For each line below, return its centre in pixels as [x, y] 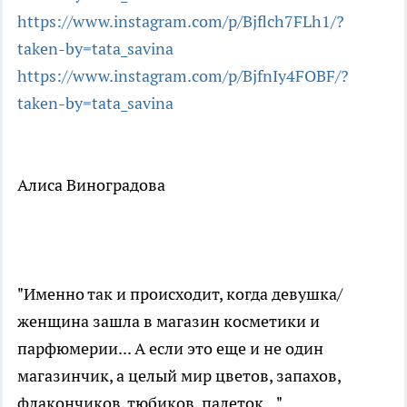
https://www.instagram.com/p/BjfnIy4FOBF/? [183, 75]
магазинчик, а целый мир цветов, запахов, [179, 375]
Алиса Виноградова [91, 184]
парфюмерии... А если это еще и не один [170, 348]
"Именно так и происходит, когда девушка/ [180, 293]
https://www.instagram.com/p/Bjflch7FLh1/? [181, 21]
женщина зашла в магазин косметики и [169, 321]
